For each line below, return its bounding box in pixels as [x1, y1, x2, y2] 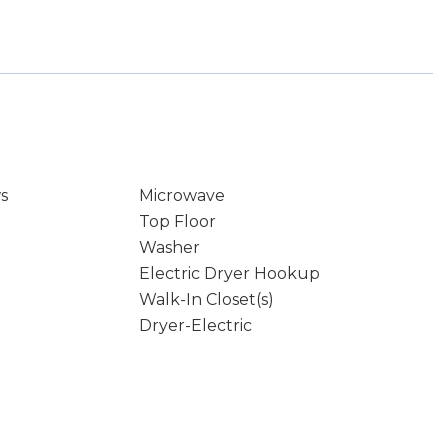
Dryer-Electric [138, 316, 252, 335]
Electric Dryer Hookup [138, 264, 320, 283]
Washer [138, 238, 200, 257]
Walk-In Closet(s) [138, 290, 274, 309]
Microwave [138, 186, 225, 205]
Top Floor [138, 212, 216, 231]
